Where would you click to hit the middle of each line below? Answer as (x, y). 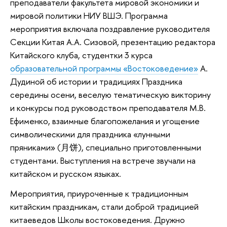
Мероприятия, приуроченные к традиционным (99, 194)
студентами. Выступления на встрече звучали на (103, 160)
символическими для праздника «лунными (90, 134)
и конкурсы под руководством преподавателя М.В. (108, 107)
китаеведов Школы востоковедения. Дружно (98, 220)
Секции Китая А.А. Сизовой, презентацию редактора (113, 42)
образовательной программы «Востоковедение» (104, 68)
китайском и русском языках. (67, 173)
